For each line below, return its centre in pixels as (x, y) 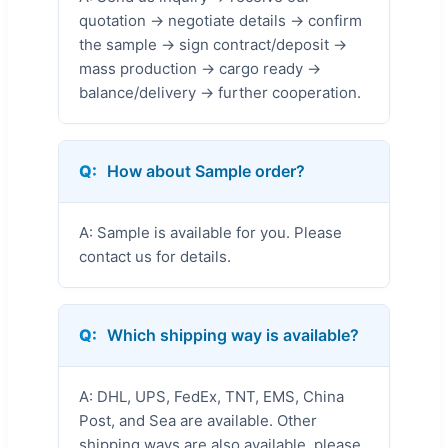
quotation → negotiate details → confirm (220, 20)
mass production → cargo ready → (200, 68)
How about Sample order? (206, 170)
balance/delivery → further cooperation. (220, 92)
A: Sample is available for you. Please (210, 232)
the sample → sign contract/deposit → (213, 44)
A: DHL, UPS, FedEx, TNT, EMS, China (211, 396)
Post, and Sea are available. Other (198, 420)
